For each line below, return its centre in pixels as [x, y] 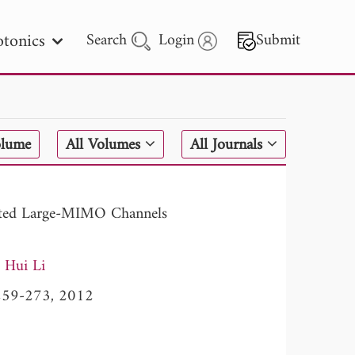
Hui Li [25, 266]
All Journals [229, 145]
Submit [279, 41]
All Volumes [106, 145]
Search [109, 41]
